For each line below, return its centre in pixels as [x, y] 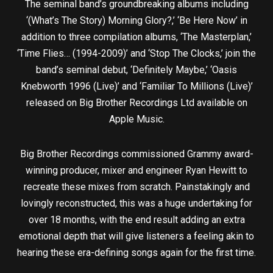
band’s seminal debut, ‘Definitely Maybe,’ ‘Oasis [136, 70]
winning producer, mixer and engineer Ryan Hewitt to [136, 171]
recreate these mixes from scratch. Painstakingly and [136, 187]
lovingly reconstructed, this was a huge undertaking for [136, 204]
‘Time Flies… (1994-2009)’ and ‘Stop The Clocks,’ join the [136, 54]
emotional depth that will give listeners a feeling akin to [136, 236]
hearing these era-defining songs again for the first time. [136, 253]
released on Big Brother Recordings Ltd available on [136, 103]
